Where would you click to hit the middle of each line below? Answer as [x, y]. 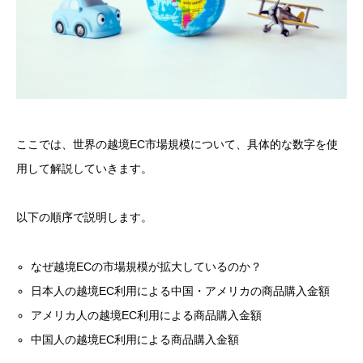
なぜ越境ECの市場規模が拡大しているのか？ [147, 267]
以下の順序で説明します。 [84, 218]
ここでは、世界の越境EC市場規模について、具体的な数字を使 [177, 144]
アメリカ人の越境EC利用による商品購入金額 [147, 316]
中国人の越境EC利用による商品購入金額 [135, 340]
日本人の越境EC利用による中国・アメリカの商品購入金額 [181, 291]
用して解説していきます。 [84, 168]
